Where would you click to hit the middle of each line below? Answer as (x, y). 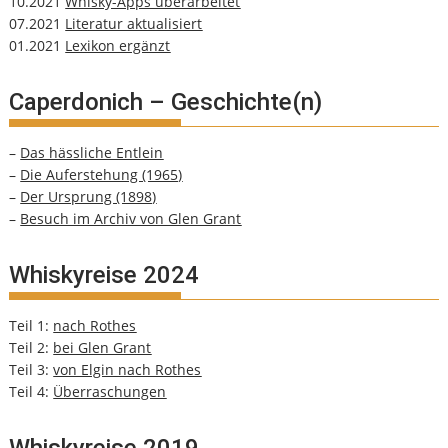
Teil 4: (31, 392)
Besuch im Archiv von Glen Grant (131, 219)
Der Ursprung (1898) (88, 197)
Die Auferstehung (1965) (101, 175)
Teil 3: (31, 370)
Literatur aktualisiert (134, 24)
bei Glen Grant (102, 348)
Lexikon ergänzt (118, 46)
